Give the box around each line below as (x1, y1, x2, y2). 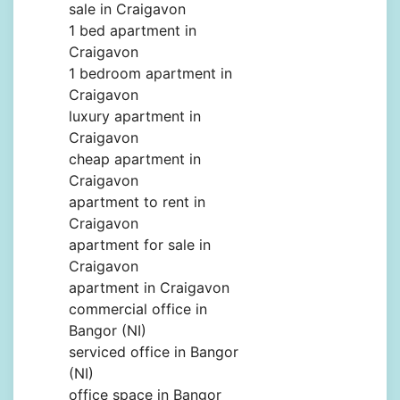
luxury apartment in (69, 107, 201, 126)
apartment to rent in (69, 193, 205, 212)
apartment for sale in (69, 236, 211, 254)
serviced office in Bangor (69, 343, 238, 362)
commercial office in (69, 300, 207, 319)
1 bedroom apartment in (69, 64, 232, 83)
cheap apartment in (69, 150, 201, 169)
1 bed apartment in (69, 21, 196, 40)
